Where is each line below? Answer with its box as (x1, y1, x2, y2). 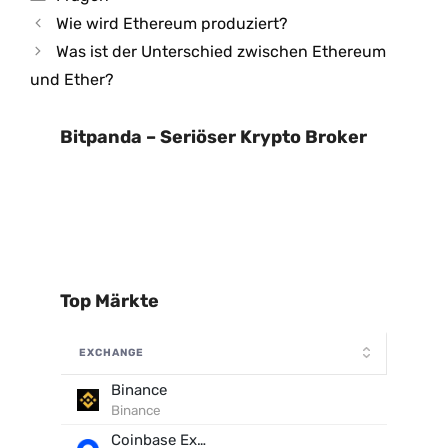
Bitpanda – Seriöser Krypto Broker (60, 126, 367, 148)
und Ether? (30, 70, 114, 89)
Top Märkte (60, 290, 159, 312)
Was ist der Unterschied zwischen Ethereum (55, 42, 386, 61)
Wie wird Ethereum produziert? (55, 14, 288, 33)
